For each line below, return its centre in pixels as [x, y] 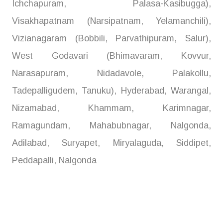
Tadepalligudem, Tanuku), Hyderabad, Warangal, [111, 91]
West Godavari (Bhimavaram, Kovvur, [111, 56]
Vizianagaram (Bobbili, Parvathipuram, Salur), [111, 39]
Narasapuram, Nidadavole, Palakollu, [111, 73]
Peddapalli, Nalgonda [54, 161]
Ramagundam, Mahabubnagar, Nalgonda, [111, 126]
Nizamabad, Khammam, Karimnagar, [111, 108]
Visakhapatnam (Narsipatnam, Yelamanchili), [111, 21]
